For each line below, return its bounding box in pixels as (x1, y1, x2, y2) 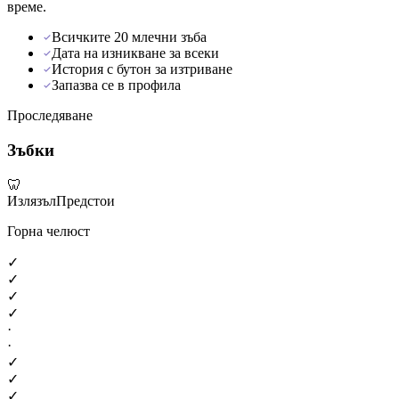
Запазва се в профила (52, 77, 181, 94)
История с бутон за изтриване (52, 61, 232, 77)
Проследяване (7, 108, 93, 124)
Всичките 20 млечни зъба (52, 29, 207, 45)
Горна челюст (7, 223, 90, 239)
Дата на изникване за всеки (52, 45, 219, 61)
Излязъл (7, 192, 56, 208)
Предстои (56, 192, 115, 208)
